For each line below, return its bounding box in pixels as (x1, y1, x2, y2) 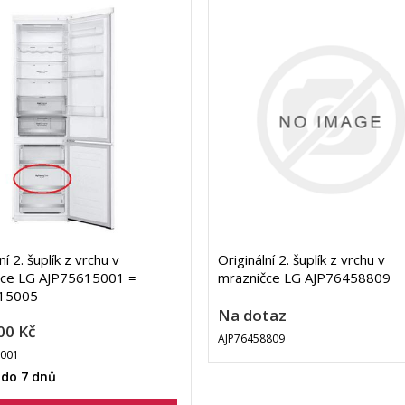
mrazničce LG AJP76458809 (217, 268, 391, 287)
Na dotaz (217, 305, 287, 326)
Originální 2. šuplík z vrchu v (217, 250, 385, 269)
